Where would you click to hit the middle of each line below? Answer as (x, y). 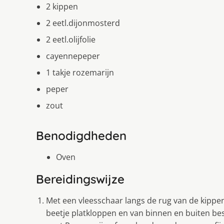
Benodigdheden (81, 135)
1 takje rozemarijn (80, 72)
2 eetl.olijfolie (71, 39)
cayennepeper (73, 56)
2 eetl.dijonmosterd (83, 23)
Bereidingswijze (80, 179)
